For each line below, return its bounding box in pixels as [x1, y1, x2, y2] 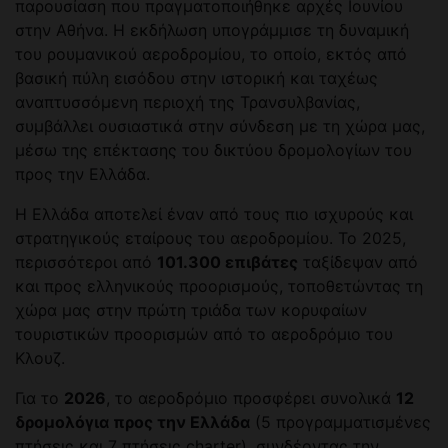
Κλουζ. [15, 348, 65, 369]
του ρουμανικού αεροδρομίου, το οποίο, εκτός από [15, 44, 407, 65]
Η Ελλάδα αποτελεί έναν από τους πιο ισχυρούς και [15, 204, 413, 225]
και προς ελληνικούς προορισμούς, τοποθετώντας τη [15, 276, 423, 297]
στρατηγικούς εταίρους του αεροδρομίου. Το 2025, [15, 228, 406, 249]
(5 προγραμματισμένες [250, 412, 431, 433]
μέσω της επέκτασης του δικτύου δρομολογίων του [15, 140, 412, 161]
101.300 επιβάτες [157, 252, 298, 273]
